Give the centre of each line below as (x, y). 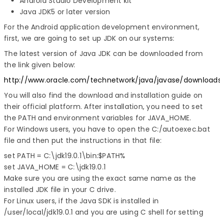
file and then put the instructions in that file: (83, 140)
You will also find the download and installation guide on (103, 95)
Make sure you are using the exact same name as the (100, 178)
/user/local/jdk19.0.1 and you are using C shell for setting (104, 212)
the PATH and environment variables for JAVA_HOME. (99, 118)
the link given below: (40, 65)
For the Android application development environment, (102, 27)
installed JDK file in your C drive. (61, 190)
